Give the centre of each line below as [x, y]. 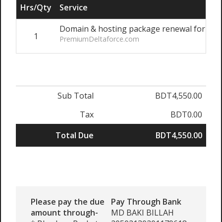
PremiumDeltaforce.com [99, 39]
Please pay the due [68, 202]
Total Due [75, 135]
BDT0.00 [186, 114]
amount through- [64, 213]
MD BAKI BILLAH [142, 213]
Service [74, 7]
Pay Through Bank [146, 202]
